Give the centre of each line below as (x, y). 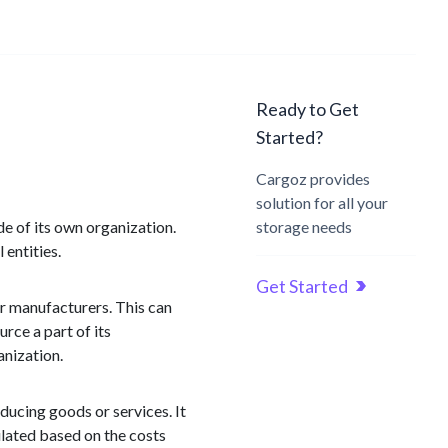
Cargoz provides (313, 178)
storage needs (304, 226)
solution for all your (322, 202)
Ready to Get (307, 109)
